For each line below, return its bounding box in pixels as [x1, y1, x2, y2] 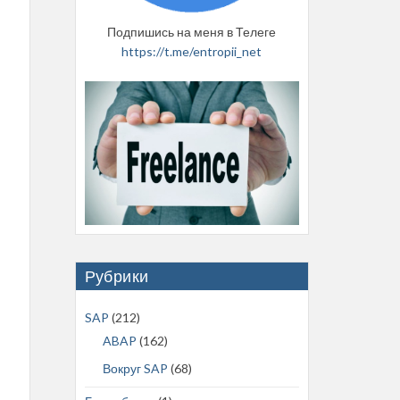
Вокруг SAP [102, 360, 168, 376]
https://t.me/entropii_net [121, 43, 262, 59]
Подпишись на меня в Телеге [107, 23, 277, 39]
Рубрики [84, 265, 149, 286]
